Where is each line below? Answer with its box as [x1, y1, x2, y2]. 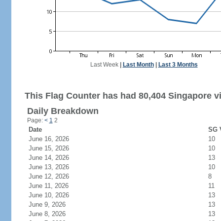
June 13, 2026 [28, 163, 81, 171]
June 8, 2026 [28, 210, 77, 218]
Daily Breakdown [27, 106, 99, 116]
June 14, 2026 [28, 154, 81, 161]
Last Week [90, 61, 118, 68]
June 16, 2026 [28, 135, 81, 143]
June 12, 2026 [28, 173, 81, 180]
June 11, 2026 [28, 182, 80, 189]
